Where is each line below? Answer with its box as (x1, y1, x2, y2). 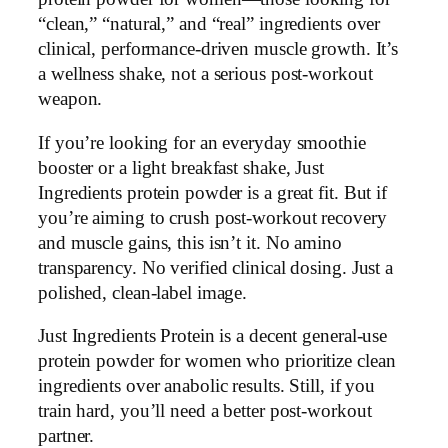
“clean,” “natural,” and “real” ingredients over (38, 14, 381, 35)
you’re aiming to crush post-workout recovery (38, 207, 387, 228)
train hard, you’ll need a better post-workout (38, 401, 372, 422)
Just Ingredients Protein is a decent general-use (38, 326, 388, 347)
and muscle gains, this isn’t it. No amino (38, 232, 342, 253)
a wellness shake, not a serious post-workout (38, 64, 373, 85)
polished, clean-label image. (38, 282, 248, 303)
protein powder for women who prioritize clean (38, 351, 396, 372)
